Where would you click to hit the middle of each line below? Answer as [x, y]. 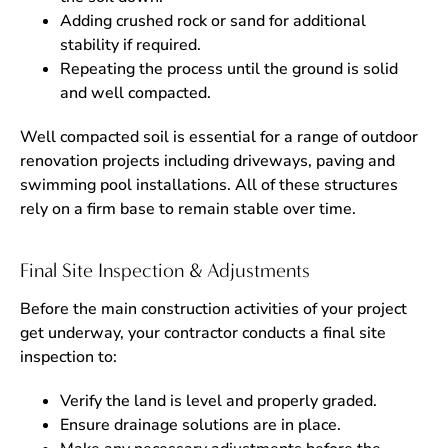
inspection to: [68, 357]
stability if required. [130, 45]
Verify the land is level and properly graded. [218, 401]
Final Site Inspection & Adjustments [165, 270]
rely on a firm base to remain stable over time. [188, 209]
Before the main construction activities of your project [213, 309]
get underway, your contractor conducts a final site [203, 333]
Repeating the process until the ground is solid [229, 69]
